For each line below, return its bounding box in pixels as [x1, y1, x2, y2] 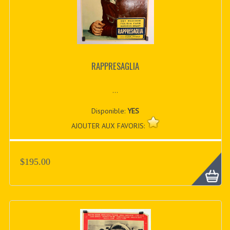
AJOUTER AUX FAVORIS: [71, 121, 147, 131]
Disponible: [91, 106, 128, 116]
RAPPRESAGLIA [91, 59, 140, 72]
